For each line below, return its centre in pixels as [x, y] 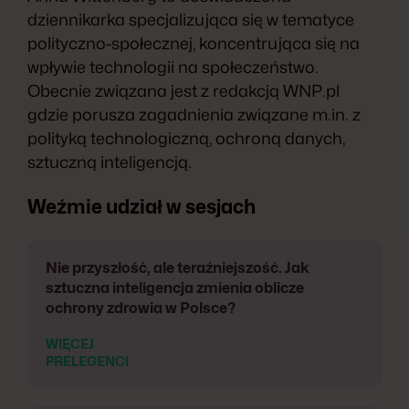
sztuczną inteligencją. [111, 162]
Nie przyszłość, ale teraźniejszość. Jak [178, 267]
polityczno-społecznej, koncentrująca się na [194, 43]
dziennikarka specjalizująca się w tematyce [191, 19]
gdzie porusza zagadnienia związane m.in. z [194, 114]
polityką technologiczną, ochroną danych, [186, 138]
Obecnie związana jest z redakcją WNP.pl [184, 90]
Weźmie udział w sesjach [142, 206]
